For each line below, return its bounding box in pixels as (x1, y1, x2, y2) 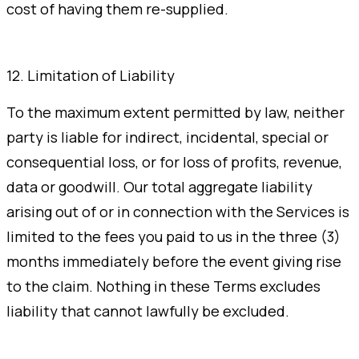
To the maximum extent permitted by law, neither (6, 102, 345, 122)
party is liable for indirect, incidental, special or (6, 127, 329, 147)
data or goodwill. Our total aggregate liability (6, 176, 313, 196)
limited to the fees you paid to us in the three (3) (6, 226, 341, 246)
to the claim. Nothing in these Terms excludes (6, 276, 321, 296)
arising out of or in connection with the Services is (6, 201, 349, 221)
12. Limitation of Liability (6, 65, 175, 85)
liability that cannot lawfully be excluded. (6, 301, 289, 321)
